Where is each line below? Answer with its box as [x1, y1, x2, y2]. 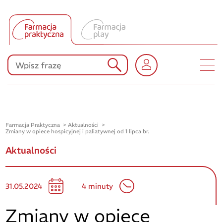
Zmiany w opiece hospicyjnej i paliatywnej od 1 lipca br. [5, 128, 150, 135]
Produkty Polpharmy [71, 31, 153, 42]
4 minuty [82, 181, 113, 191]
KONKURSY [87, 64, 137, 75]
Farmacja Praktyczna [5, 121, 60, 129]
